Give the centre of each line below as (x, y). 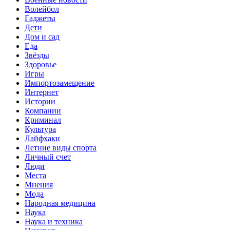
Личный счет (48, 157)
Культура (40, 129)
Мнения (39, 184)
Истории (40, 101)
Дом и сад (42, 36)
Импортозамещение (60, 83)
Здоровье (41, 64)
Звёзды (37, 55)
